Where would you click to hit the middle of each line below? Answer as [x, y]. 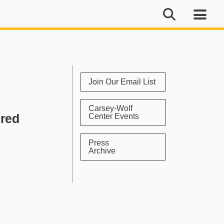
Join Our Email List [122, 82]
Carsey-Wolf [110, 108]
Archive [102, 151]
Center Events [113, 116]
